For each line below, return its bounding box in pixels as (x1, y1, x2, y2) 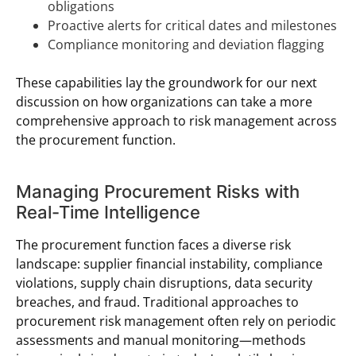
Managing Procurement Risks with (16, 180, 300, 202)
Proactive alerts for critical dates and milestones (48, 16, 337, 34)
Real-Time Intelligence (16, 201, 200, 222)
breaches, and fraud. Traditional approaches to (16, 292, 299, 311)
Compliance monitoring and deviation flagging (48, 35, 324, 53)
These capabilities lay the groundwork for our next (16, 73, 317, 91)
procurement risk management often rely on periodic (16, 311, 336, 330)
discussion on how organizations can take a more (16, 92, 312, 110)
